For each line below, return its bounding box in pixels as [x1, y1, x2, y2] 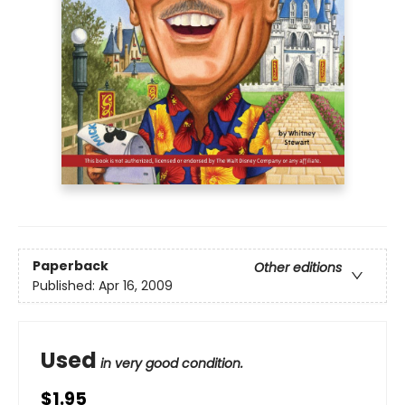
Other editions [254, 258, 342, 277]
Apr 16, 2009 [99, 276, 173, 295]
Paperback [33, 256, 108, 275]
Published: [33, 276, 99, 295]
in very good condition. [100, 354, 243, 373]
